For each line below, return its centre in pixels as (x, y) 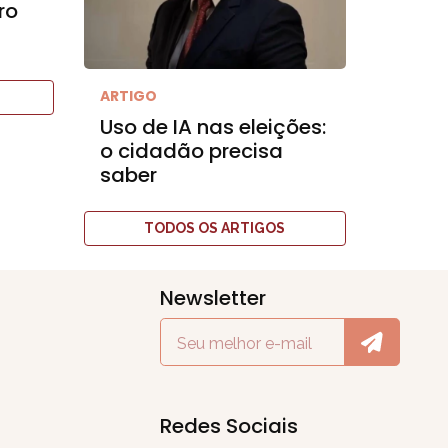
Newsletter (213, 297)
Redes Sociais (229, 425)
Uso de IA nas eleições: (212, 126)
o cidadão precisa (191, 150)
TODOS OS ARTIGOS (215, 227)
